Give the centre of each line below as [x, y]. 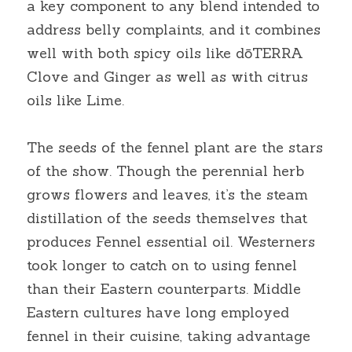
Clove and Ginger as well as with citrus [167, 77]
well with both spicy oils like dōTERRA [165, 53]
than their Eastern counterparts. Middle [164, 289]
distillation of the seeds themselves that [167, 218]
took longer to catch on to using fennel [162, 265]
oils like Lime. [75, 100]
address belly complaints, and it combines [174, 29]
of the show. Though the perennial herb [165, 171]
